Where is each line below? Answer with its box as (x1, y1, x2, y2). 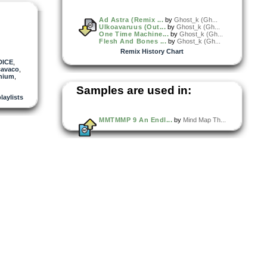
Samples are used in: (76, 83, 191, 97)
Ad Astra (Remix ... (99, 15, 164, 23)
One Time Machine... (99, 30, 169, 38)
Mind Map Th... (183, 116, 226, 123)
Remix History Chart (120, 47, 184, 55)
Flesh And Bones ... (99, 37, 167, 45)
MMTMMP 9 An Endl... (99, 116, 173, 123)
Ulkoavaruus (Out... (99, 23, 166, 30)
